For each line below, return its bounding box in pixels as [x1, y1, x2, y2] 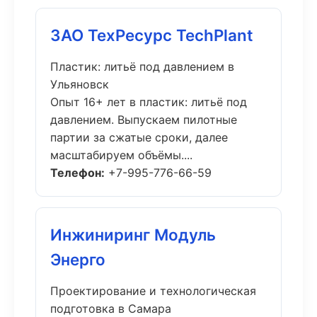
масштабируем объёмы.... [50, 148, 192, 162]
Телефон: [50, 166, 105, 180]
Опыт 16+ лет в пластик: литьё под [50, 95, 247, 109]
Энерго [50, 250, 105, 269]
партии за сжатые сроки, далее [50, 130, 228, 144]
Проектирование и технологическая [50, 284, 256, 298]
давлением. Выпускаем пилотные [50, 113, 237, 127]
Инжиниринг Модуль [50, 225, 216, 244]
